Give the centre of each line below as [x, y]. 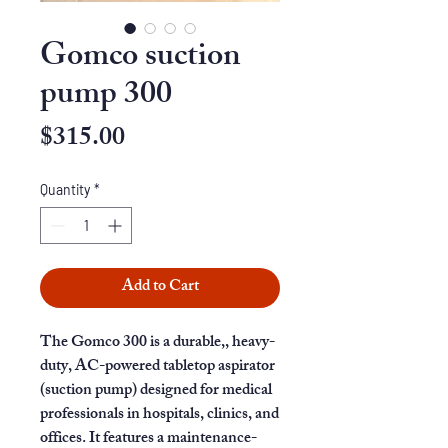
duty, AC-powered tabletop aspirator [157, 367]
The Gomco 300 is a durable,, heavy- [157, 343]
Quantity [65, 189]
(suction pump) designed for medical [156, 391]
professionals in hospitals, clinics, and [159, 415]
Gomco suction [140, 59]
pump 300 [106, 97]
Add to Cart [160, 287]
